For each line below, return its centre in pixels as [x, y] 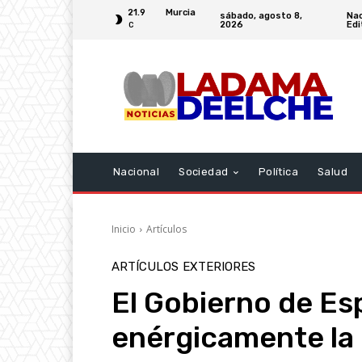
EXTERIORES [219, 267]
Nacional [137, 172]
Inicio [124, 229]
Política [278, 172]
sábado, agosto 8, [261, 15]
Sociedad [204, 172]
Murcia [180, 13]
